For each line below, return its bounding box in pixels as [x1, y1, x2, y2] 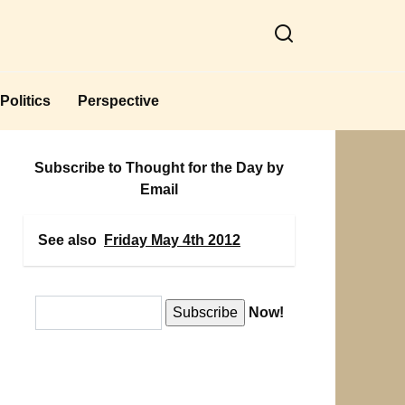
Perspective [78, 92, 159, 108]
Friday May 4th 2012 [104, 231, 240, 248]
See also [38, 231, 97, 248]
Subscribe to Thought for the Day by [34, 159, 284, 175]
